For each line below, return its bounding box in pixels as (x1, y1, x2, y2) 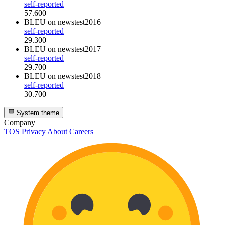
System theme (15, 108, 60, 117)
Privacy (22, 127, 46, 136)
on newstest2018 (48, 71, 101, 80)
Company (4, 118, 35, 127)
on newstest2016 (48, 17, 101, 26)
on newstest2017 (48, 44, 101, 53)
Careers (69, 127, 93, 136)
